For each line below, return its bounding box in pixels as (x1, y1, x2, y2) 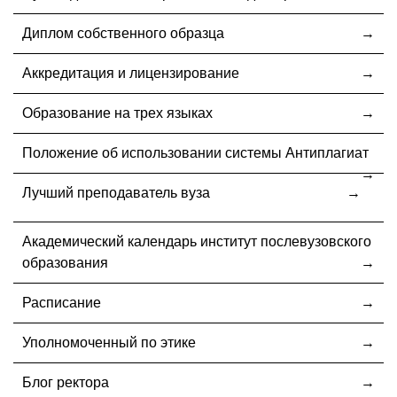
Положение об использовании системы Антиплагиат (22, 144, 369, 160)
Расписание (22, 294, 101, 310)
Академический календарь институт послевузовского (22, 233, 371, 249)
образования (22, 254, 108, 270)
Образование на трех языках (22, 105, 213, 121)
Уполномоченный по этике (22, 334, 196, 350)
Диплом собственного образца (22, 25, 224, 41)
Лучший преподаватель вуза (22, 184, 210, 200)
